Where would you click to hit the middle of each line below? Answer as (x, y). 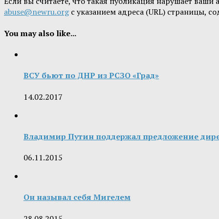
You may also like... (40, 33)
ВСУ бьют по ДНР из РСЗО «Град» (91, 76)
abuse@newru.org (36, 12)
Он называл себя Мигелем (77, 197)
